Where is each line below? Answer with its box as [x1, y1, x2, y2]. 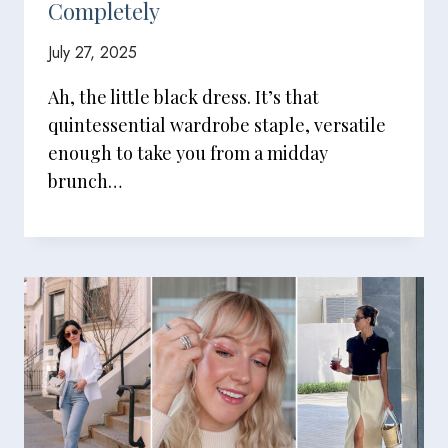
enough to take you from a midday [48, 141, 328, 165]
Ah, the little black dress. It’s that [48, 85, 319, 109]
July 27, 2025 [48, 41, 137, 64]
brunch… [48, 169, 122, 193]
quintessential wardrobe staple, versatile [48, 113, 386, 137]
